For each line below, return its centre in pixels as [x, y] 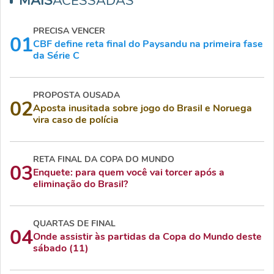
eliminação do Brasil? [80, 184]
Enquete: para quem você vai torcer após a [129, 173]
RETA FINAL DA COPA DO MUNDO [104, 160]
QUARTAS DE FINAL [74, 224]
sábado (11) [61, 249]
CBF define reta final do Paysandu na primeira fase [148, 44]
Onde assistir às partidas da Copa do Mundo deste [147, 237]
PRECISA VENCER [69, 31]
